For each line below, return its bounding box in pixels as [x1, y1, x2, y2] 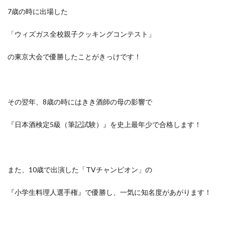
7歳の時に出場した [8, 7, 68, 16]
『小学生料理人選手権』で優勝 [8, 188, 106, 196]
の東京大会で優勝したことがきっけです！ [8, 52, 141, 61]
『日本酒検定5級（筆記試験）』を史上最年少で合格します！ [8, 120, 201, 129]
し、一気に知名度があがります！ [106, 188, 211, 196]
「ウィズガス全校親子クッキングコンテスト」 [8, 30, 155, 38]
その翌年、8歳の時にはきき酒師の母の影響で [8, 97, 152, 106]
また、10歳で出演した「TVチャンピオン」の [8, 165, 152, 174]
